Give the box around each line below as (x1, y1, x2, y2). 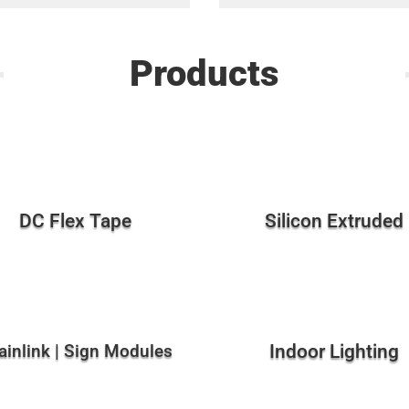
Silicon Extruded (264, 209, 404, 232)
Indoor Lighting (268, 341, 399, 363)
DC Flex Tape (18, 209, 131, 232)
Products (130, 52, 279, 96)
